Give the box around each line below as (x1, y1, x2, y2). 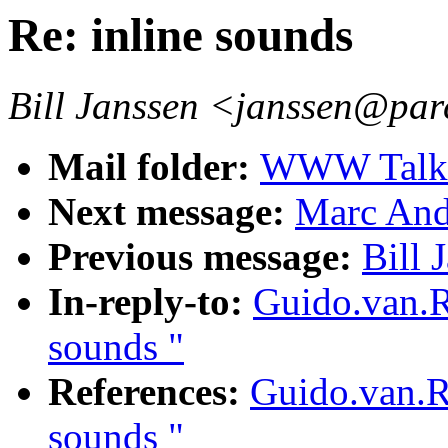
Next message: (48, 190, 295, 234)
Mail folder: (48, 145, 260, 189)
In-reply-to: (48, 280, 253, 324)
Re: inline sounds (8, 9, 353, 61)
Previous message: (48, 235, 362, 279)
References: (48, 370, 250, 414)
